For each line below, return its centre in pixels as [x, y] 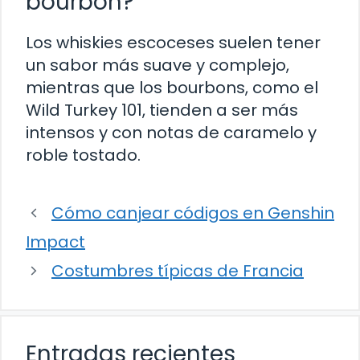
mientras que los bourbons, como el [172, 88]
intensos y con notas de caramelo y [171, 133]
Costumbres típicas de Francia [178, 271]
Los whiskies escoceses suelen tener [173, 43]
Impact [55, 242]
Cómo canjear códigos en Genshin [193, 213]
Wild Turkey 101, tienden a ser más [162, 110]
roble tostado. [83, 155]
